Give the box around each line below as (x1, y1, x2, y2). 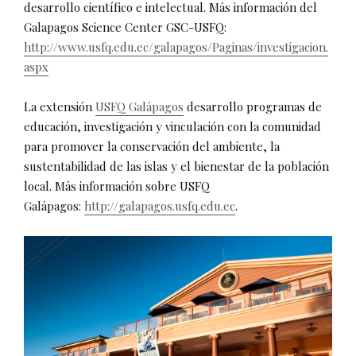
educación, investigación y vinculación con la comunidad (24, 118, 321, 134)
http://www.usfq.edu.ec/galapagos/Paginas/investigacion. (24, 38, 328, 55)
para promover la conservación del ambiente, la (24, 137, 280, 154)
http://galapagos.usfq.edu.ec (84, 197, 235, 214)
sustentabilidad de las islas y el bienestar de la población (24, 157, 329, 174)
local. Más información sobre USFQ (24, 177, 210, 194)
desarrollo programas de (184, 98, 322, 114)
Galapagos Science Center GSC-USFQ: (24, 18, 226, 35)
